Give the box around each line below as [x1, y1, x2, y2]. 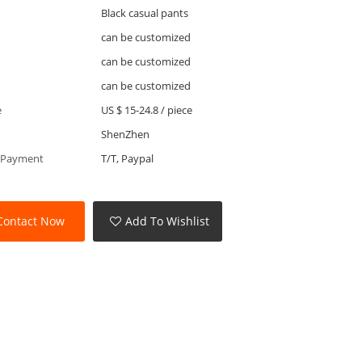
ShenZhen [100, 126, 149, 141]
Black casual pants [100, 5, 188, 20]
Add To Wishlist [125, 213, 210, 229]
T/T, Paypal [100, 150, 154, 166]
